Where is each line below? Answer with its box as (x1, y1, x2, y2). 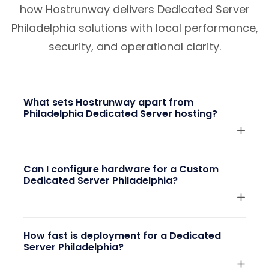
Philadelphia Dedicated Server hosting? (23, 107, 217, 121)
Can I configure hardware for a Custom (23, 162, 219, 177)
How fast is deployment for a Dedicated (23, 229, 221, 243)
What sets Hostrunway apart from (23, 95, 193, 110)
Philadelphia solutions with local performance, (11, 20, 258, 36)
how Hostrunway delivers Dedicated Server (19, 2, 250, 17)
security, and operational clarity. (48, 39, 221, 55)
